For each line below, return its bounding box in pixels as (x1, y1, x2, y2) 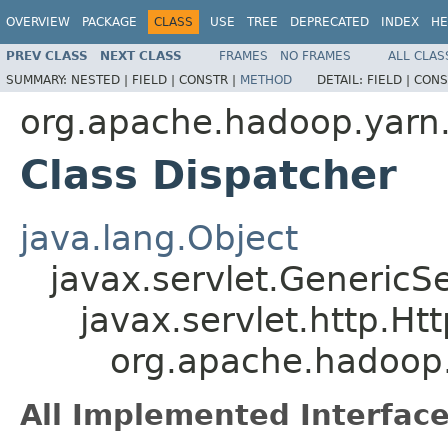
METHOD (240, 72, 292, 87)
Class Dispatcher (20, 151, 397, 198)
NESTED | (71, 72, 132, 87)
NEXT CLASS (100, 48, 182, 63)
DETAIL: (317, 72, 367, 87)
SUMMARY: (6, 72, 71, 87)
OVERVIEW (6, 15, 70, 29)
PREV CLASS (6, 48, 88, 63)
